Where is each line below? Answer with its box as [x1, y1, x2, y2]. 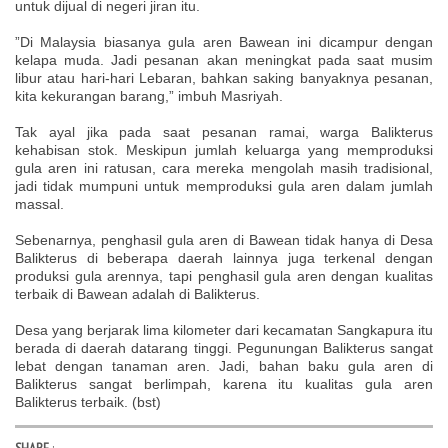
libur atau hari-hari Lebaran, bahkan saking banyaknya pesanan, [15, 70, 433, 87]
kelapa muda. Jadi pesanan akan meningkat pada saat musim [15, 52, 433, 69]
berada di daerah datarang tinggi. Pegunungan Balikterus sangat [15, 340, 433, 357]
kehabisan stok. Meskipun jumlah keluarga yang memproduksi [15, 142, 433, 159]
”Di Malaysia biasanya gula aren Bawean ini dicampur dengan [15, 34, 433, 51]
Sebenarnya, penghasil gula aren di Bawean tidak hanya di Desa [15, 232, 433, 249]
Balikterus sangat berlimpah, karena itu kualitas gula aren [15, 376, 433, 393]
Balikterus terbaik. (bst [15, 394, 156, 411]
